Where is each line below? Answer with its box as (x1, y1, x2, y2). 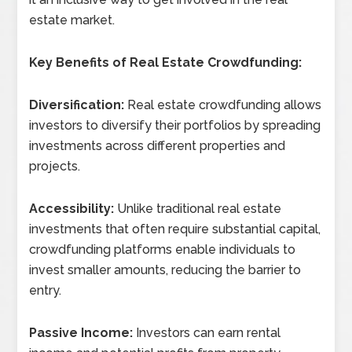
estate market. (29, 13, 115, 27)
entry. (29, 283, 62, 298)
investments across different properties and (29, 138, 286, 153)
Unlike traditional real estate (114, 201, 282, 216)
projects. (29, 159, 81, 174)
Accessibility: (29, 201, 115, 216)
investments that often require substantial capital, (29, 222, 321, 236)
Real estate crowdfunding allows (124, 97, 322, 112)
